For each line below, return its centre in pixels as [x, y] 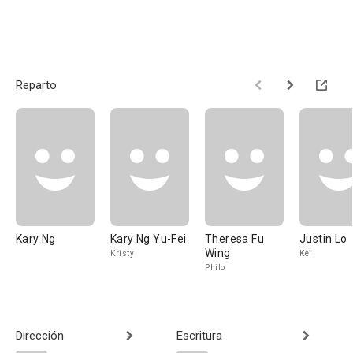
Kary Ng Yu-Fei [149, 239]
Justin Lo [323, 239]
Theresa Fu [234, 239]
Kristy [122, 253]
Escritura [199, 336]
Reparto [36, 85]
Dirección [40, 336]
